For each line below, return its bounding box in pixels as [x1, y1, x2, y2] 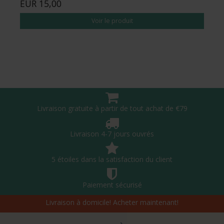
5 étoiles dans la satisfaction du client [51, 154, 172, 164]
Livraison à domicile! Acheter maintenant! [45, 197, 178, 207]
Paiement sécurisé [82, 179, 142, 189]
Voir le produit [91, 16, 133, 25]
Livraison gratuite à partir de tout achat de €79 [36, 103, 187, 113]
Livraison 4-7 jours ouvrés [70, 128, 154, 138]
